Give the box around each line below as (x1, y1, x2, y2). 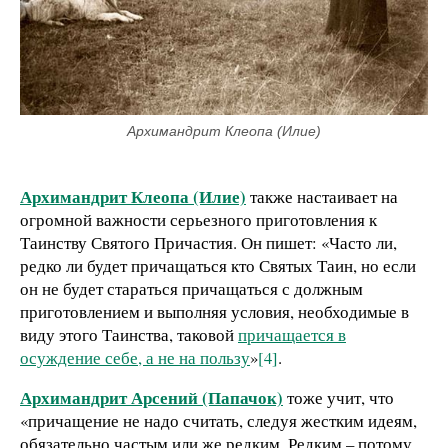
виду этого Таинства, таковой (20, 323, 238, 347)
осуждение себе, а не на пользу (20, 346, 250, 370)
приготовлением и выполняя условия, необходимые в (20, 300, 409, 324)
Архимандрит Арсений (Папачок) (20, 385, 283, 411)
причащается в (238, 323, 346, 347)
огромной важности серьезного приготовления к (20, 208, 377, 232)
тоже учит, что (283, 386, 394, 410)
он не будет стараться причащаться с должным (20, 277, 363, 301)
